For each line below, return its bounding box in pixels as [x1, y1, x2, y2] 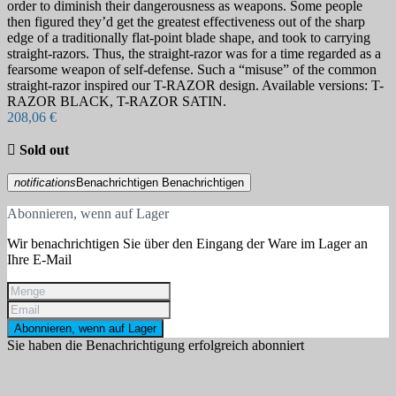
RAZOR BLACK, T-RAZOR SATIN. [7, 94, 226, 110]
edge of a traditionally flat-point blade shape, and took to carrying [7, 30, 370, 46]
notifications [14, 176, 76, 190]
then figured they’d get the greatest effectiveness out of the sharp [7, 14, 365, 30]
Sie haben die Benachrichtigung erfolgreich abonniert [7, 338, 304, 354]
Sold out [19, 142, 69, 158]
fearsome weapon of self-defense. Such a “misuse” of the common [7, 62, 377, 78]
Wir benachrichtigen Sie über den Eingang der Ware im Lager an [7, 236, 368, 252]
